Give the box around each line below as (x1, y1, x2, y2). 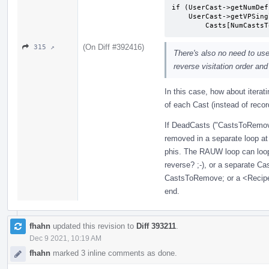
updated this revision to (50, 221, 136, 231)
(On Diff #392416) (83, 42, 144, 52)
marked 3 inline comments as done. (50, 248, 177, 258)
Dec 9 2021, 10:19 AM (29, 234, 101, 243)
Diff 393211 (136, 221, 176, 231)
